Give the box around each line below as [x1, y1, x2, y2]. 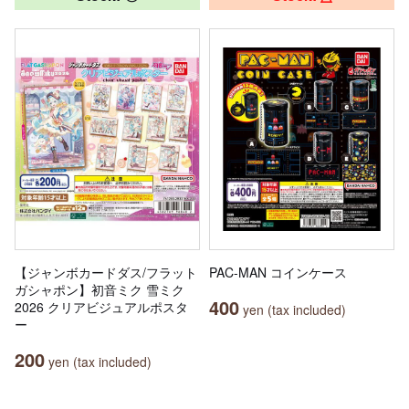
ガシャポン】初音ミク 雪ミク [15, 280, 184, 299]
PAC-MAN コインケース [209, 263, 347, 282]
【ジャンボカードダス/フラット [15, 263, 197, 282]
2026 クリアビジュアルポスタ [15, 298, 188, 317]
